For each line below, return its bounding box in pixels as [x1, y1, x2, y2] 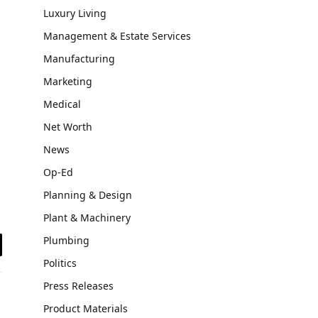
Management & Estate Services [43, 29, 191, 43]
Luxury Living [43, 6, 106, 20]
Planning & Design [43, 188, 132, 202]
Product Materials [43, 302, 128, 315]
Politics [43, 256, 77, 270]
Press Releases [43, 279, 114, 292]
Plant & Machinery [43, 211, 131, 224]
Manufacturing [43, 52, 115, 65]
